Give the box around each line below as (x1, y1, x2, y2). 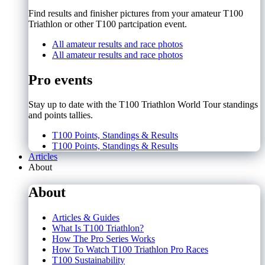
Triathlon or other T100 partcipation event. (28, 18, 187, 29)
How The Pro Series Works (52, 234, 155, 244)
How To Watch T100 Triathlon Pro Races (52, 244, 208, 255)
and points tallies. (28, 110, 93, 121)
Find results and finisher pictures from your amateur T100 (28, 8, 243, 18)
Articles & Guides (52, 212, 119, 223)
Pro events (28, 72, 92, 88)
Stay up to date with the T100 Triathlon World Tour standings (28, 99, 258, 110)
